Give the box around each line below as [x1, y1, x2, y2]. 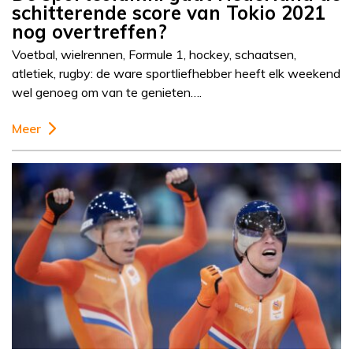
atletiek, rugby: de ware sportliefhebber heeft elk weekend [12, 65, 340, 82]
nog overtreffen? [12, 20, 167, 44]
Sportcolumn [134, 272, 219, 291]
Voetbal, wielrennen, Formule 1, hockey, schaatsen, [12, 46, 296, 63]
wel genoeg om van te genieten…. [12, 84, 202, 101]
